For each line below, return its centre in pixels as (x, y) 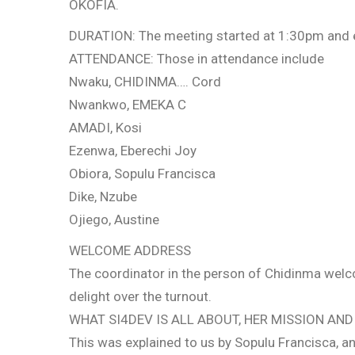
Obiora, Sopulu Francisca (142, 174)
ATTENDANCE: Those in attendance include (197, 59)
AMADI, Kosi (105, 128)
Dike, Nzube (103, 197)
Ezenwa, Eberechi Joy (133, 151)
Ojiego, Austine (114, 219)
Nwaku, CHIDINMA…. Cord (145, 82)
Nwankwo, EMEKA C (128, 105)
